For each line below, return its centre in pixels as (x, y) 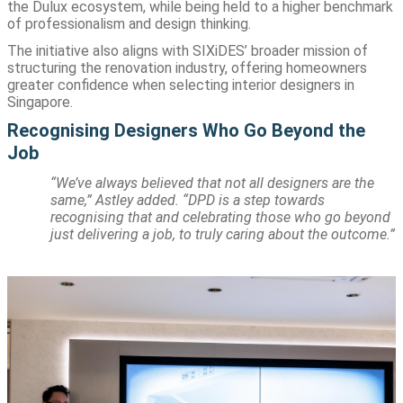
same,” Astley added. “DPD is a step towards (188, 200)
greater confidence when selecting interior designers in (181, 85)
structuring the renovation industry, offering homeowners (187, 67)
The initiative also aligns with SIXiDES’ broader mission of (188, 50)
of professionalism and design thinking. (129, 23)
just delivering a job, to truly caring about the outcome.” (223, 234)
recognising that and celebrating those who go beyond (220, 217)
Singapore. (40, 102)
